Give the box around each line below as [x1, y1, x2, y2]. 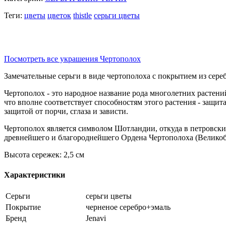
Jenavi [86, 213, 106, 222]
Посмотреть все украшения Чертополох [4, 54, 141, 64]
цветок [47, 11, 71, 20]
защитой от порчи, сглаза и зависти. [4, 107, 128, 116]
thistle [73, 11, 92, 20]
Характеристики [4, 170, 65, 179]
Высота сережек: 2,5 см [4, 150, 84, 159]
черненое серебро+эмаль [86, 202, 171, 211]
